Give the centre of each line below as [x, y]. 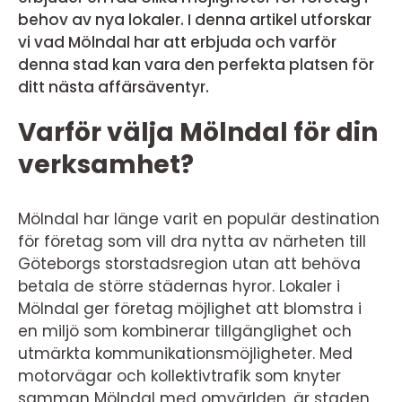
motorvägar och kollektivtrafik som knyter [179, 376]
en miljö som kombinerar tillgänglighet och [185, 331]
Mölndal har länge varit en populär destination [199, 219]
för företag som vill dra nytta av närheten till [192, 241]
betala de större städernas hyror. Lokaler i [179, 286]
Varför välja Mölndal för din [198, 132]
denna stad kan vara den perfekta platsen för [196, 65]
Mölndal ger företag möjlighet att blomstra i [190, 309]
